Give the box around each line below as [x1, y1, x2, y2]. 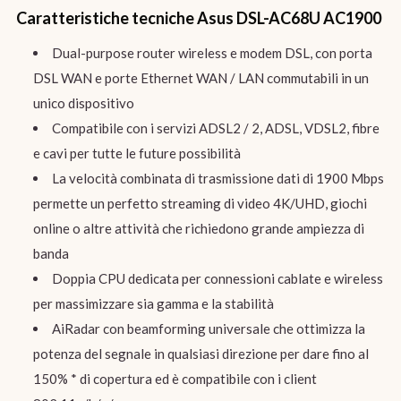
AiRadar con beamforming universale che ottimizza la [51, 320, 365, 337]
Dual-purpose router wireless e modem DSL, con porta [51, 44, 372, 61]
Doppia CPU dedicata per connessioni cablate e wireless [51, 269, 383, 286]
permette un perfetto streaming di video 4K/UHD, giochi [32, 194, 367, 211]
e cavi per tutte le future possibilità [32, 144, 241, 161]
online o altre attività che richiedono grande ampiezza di [32, 219, 364, 236]
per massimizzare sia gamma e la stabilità [32, 294, 274, 311]
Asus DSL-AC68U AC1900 [196, 8, 381, 29]
